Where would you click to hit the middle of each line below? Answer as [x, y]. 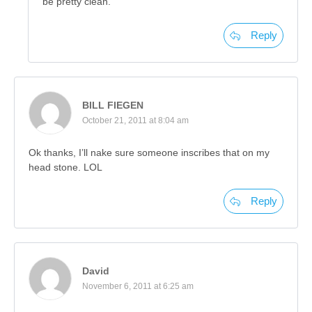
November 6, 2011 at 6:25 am [138, 287]
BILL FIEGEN [113, 106]
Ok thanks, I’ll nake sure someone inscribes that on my [149, 153]
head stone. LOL [65, 167]
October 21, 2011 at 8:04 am [135, 121]
